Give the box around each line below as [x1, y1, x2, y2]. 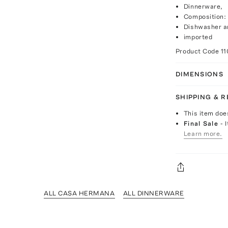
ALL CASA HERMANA [44, 189, 115, 197]
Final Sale [183, 119, 221, 127]
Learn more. [183, 129, 222, 137]
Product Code [175, 47, 221, 55]
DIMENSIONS [175, 70, 223, 78]
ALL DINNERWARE [123, 189, 184, 197]
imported [183, 33, 213, 41]
